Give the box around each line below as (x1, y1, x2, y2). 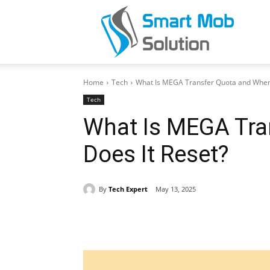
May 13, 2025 (155, 184, 196, 194)
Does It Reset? (83, 141, 229, 168)
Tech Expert (108, 184, 148, 193)
